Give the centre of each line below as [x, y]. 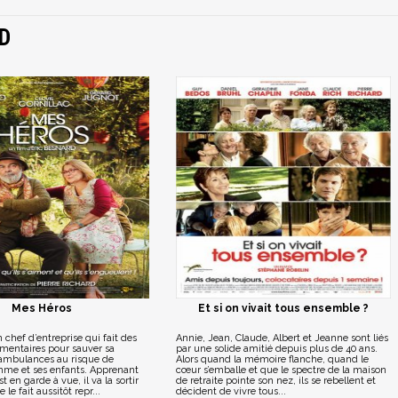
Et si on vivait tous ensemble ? [283, 308]
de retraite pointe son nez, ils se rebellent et [275, 381]
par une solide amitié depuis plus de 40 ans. [276, 349]
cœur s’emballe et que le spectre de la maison [281, 370]
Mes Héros [41, 308]
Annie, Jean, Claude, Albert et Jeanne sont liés [282, 338]
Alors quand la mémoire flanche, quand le [272, 359]
